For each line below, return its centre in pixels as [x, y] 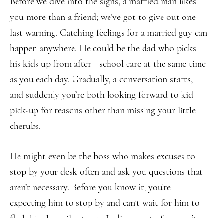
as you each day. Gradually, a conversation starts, [101, 79]
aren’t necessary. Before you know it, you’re [90, 187]
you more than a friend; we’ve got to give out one [103, 17]
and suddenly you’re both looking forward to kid [101, 95]
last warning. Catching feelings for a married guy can [109, 33]
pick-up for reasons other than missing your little [103, 110]
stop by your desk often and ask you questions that [106, 172]
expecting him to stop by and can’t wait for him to [105, 203]
